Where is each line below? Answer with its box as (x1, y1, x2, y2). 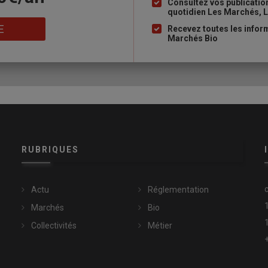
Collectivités (31, 221, 77, 231)
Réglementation (147, 185, 209, 195)
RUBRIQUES (21, 145, 79, 155)
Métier (147, 221, 172, 231)
